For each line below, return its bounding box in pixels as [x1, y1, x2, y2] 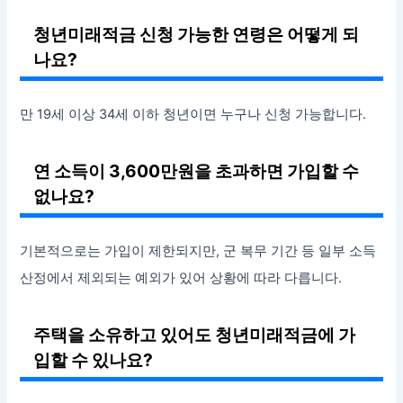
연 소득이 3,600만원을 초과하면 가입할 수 [33, 159, 360, 182]
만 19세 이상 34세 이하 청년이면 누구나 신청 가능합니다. [20, 105, 367, 122]
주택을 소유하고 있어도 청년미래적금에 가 [33, 323, 356, 345]
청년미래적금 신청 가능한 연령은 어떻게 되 [33, 22, 360, 45]
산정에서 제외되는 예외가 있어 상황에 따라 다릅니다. [20, 269, 343, 286]
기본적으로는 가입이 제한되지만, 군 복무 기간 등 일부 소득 [20, 242, 377, 259]
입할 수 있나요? [33, 348, 154, 371]
